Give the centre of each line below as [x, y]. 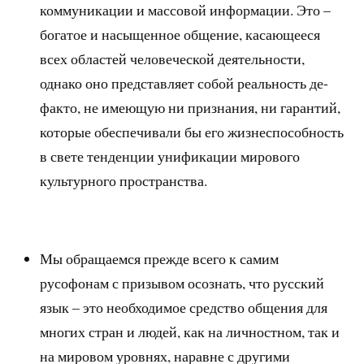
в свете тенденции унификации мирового [170, 156]
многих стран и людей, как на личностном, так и [190, 332]
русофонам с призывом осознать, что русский [182, 283]
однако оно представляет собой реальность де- [184, 83]
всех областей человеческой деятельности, [173, 59]
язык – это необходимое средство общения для [184, 308]
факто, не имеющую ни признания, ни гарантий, [191, 108]
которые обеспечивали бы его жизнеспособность [192, 132]
